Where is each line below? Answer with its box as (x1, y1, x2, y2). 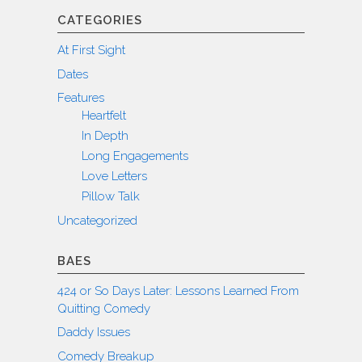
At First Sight (57, 43, 125, 58)
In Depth (82, 128, 128, 144)
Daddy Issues (57, 325, 130, 340)
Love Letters (82, 169, 147, 184)
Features (57, 90, 104, 106)
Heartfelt (82, 108, 126, 124)
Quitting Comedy (57, 301, 150, 316)
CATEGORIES (57, 13, 142, 28)
